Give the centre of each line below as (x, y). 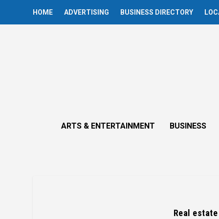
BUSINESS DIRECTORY (157, 12)
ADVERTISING (87, 12)
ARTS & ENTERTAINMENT (108, 126)
